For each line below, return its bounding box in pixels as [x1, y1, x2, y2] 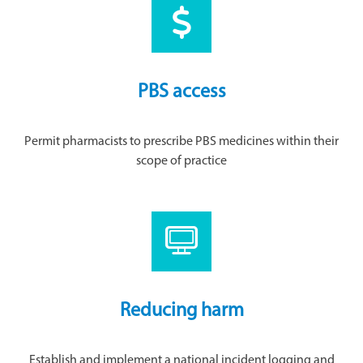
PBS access [137, 83, 226, 102]
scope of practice [136, 155, 227, 168]
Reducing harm [119, 301, 244, 321]
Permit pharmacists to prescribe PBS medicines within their [24, 135, 339, 148]
